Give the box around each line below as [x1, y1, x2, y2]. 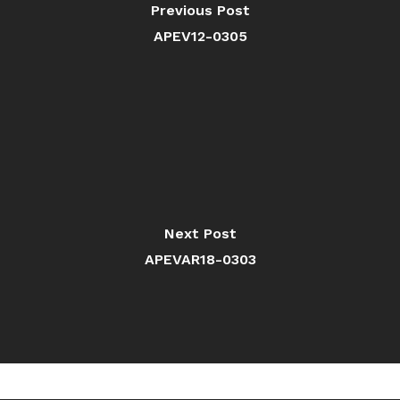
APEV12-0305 [153, 27, 247, 45]
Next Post [163, 224, 237, 242]
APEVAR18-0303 [144, 250, 256, 268]
